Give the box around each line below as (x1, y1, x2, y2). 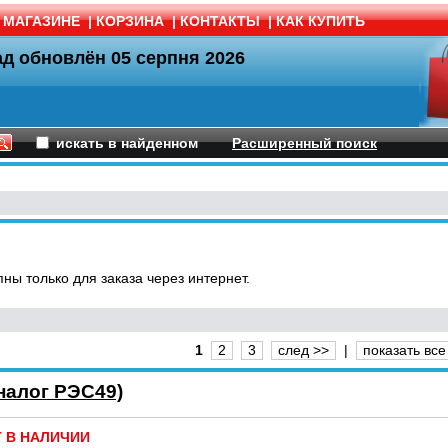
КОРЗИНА (96, 13, 164, 29)
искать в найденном (56, 135, 198, 151)
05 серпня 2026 (111, 48, 245, 68)
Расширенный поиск (232, 135, 377, 151)
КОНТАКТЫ (180, 13, 260, 29)
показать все (363, 342, 446, 358)
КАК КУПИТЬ (276, 13, 365, 29)
